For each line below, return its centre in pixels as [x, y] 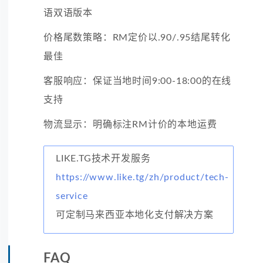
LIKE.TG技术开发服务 [103, 158]
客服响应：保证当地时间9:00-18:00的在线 [138, 81]
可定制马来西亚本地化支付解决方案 [135, 215]
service [72, 196]
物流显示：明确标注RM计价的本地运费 [130, 124]
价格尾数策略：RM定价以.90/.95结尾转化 [137, 37]
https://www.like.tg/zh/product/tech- [142, 177]
